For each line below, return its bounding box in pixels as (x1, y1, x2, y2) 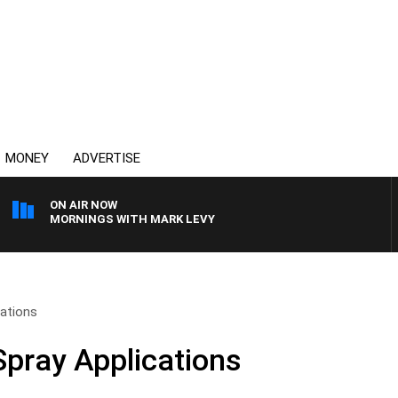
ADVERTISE (73, 150, 140, 166)
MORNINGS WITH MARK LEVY (50, 212, 215, 226)
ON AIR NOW (50, 198, 117, 211)
